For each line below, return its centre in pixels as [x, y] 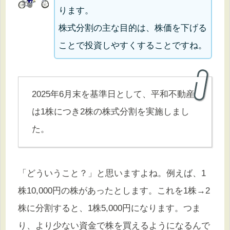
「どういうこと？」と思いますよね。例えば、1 [112, 173]
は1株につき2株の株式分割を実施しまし [110, 111]
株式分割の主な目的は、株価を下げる [133, 28]
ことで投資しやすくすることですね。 [133, 45]
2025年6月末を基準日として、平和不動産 [113, 94]
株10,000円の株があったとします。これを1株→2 [114, 190]
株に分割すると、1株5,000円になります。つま [109, 208]
